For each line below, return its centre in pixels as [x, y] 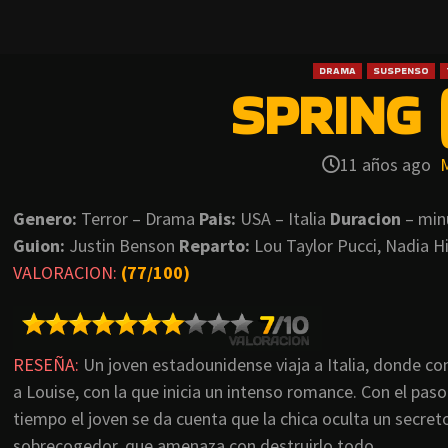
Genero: [45, 219]
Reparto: [214, 246]
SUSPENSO [401, 71]
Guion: [41, 246]
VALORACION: [65, 273]
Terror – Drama [138, 219]
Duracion [365, 219]
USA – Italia [283, 219]
